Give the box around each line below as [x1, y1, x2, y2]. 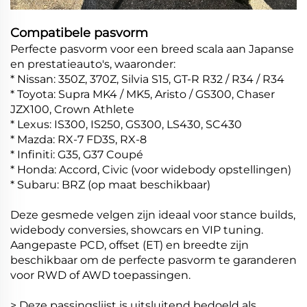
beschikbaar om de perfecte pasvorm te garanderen [10, 254, 297, 267]
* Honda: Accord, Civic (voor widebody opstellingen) [10, 163, 291, 177]
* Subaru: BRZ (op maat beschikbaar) [10, 178, 210, 192]
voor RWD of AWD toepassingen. [10, 269, 191, 282]
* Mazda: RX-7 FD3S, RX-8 [10, 133, 147, 147]
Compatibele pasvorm [10, 25, 148, 41]
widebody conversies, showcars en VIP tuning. [10, 223, 263, 237]
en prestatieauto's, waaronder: [10, 58, 175, 71]
